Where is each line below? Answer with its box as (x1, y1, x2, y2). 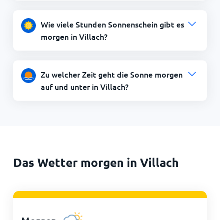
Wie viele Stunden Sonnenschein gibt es (40, 19, 184, 29)
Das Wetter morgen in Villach (13, 155, 179, 170)
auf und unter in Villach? (40, 81, 129, 92)
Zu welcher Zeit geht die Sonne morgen (40, 69, 183, 80)
